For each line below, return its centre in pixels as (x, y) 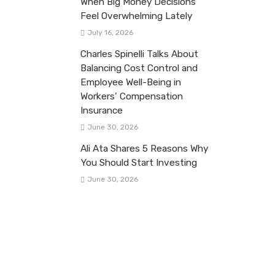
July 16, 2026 (110, 32)
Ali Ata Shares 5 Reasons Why (144, 148)
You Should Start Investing (139, 162)
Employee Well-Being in (131, 82)
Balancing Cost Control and (139, 68)
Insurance (102, 110)
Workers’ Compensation (132, 96)
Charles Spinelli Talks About (139, 54)
